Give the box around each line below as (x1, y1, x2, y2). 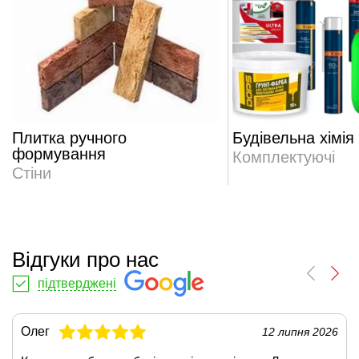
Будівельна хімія (232, 129, 354, 147)
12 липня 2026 (262, 325, 338, 339)
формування (12, 145, 106, 163)
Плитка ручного (12, 129, 127, 147)
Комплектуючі (232, 148, 335, 167)
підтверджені (38, 276, 116, 290)
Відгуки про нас (12, 248, 159, 272)
